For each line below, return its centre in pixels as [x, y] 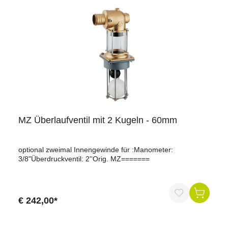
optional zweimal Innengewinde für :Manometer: [96, 150]
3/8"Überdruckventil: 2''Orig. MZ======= [84, 159]
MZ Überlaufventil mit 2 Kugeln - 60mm [98, 120]
